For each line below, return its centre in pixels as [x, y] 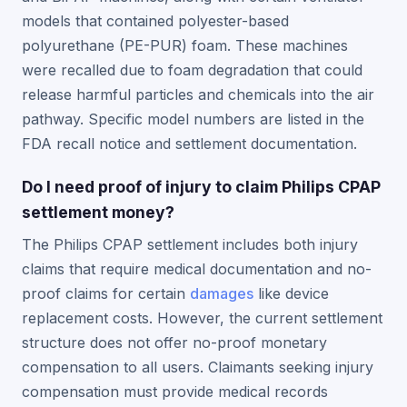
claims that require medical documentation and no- [197, 269]
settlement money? [98, 212]
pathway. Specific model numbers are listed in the [193, 119]
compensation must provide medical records [175, 392]
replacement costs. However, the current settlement [202, 318]
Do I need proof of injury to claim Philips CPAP [201, 187]
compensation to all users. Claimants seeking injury [198, 367]
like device [291, 293]
